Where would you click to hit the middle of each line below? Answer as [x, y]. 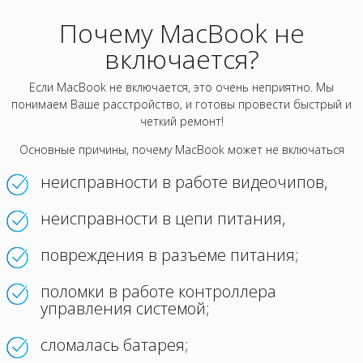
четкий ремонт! [181, 121]
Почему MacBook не [181, 33]
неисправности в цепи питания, [163, 218]
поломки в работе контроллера [158, 291]
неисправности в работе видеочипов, [184, 182]
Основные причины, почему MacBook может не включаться [181, 149]
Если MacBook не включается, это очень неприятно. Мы [181, 87]
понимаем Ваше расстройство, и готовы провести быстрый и [181, 104]
